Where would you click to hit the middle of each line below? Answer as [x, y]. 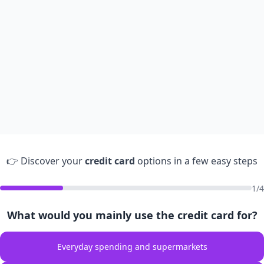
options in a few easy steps [196, 161]
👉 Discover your [46, 161]
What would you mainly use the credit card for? [132, 215]
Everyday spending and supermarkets [132, 246]
